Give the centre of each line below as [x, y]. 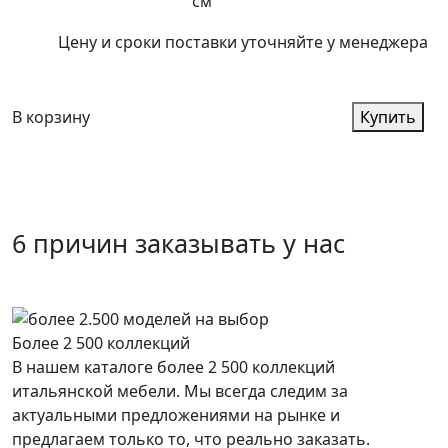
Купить [387, 116]
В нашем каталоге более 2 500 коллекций [173, 367]
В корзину [51, 116]
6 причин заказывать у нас [178, 242]
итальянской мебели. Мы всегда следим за [180, 391]
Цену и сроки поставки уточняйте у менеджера [243, 41]
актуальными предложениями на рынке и [176, 415]
